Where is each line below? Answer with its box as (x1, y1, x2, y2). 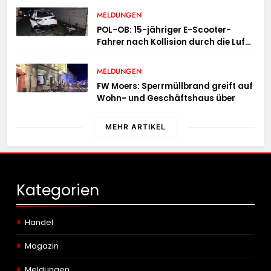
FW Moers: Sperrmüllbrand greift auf (97, 80, 253, 93)
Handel (25, 217, 53, 229)
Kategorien (16, 180, 99, 201)
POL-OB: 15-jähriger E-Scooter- (97, 24, 232, 36)
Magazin (25, 240, 59, 252)
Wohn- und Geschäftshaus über (97, 93, 236, 105)
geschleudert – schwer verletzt (97, 48, 229, 60)
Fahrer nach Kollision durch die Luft (97, 36, 249, 48)
